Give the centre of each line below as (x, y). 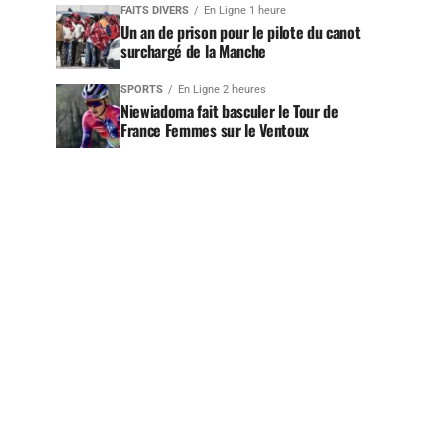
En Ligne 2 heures (222, 89)
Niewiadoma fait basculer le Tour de (229, 111)
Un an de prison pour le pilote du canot (240, 32)
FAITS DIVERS (154, 10)
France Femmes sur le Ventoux (215, 130)
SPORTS (141, 89)
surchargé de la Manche (193, 51)
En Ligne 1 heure (245, 10)
